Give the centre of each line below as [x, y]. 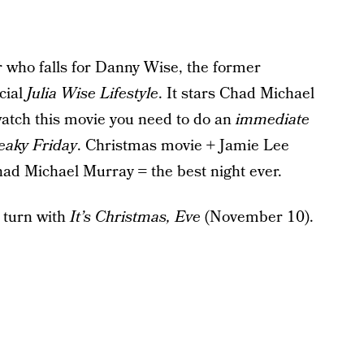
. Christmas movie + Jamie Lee [183, 146]
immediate [272, 120]
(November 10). [257, 218]
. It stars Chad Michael [236, 94]
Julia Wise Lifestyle [92, 94]
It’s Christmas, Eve [135, 218]
